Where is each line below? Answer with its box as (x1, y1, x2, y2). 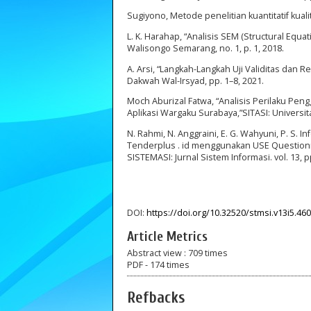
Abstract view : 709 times (127, 247, 228, 260)
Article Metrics (127, 228, 208, 244)
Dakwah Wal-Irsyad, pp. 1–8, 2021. (127, 74, 264, 87)
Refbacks (127, 289, 185, 308)
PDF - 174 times (127, 259, 190, 271)
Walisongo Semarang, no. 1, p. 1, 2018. (127, 42, 284, 55)
